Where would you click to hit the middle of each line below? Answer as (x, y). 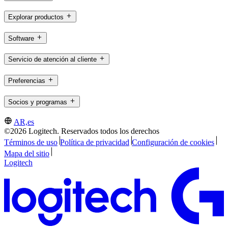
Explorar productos (36, 17)
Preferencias (27, 80)
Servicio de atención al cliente (52, 60)
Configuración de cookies (173, 142)
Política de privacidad (94, 142)
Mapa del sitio (27, 154)
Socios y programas (38, 102)
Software (21, 38)
